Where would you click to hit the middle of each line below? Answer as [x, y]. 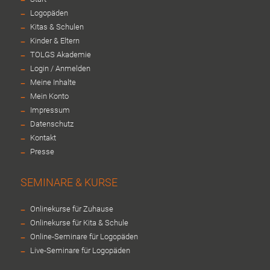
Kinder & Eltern [55, 40]
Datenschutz [52, 124]
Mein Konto [50, 96]
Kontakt [43, 137]
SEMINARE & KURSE [69, 182]
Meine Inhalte [53, 82]
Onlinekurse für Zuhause [72, 209]
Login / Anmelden [61, 68]
